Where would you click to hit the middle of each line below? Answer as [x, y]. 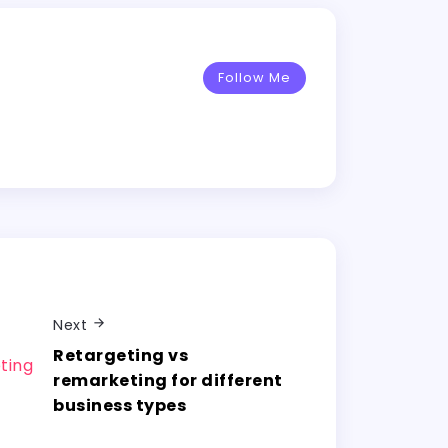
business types [119, 406]
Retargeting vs [120, 356]
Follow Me [254, 78]
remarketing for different [168, 381]
